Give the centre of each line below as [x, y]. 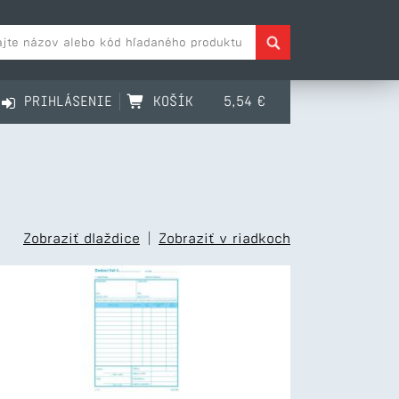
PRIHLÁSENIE [68, 101]
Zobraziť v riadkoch [224, 238]
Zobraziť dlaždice [81, 238]
